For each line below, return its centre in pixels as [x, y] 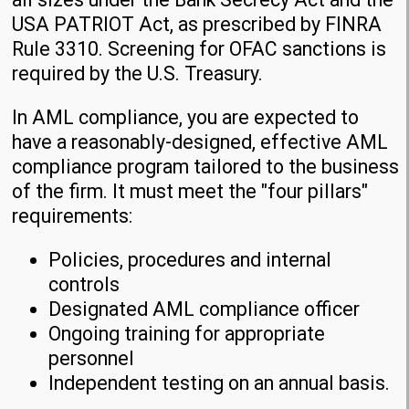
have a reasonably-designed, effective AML [200, 142]
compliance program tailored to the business [206, 167]
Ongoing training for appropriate [187, 334]
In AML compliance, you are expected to [186, 118]
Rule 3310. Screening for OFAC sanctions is [199, 48]
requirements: [73, 216]
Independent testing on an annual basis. [220, 383]
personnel [92, 359]
